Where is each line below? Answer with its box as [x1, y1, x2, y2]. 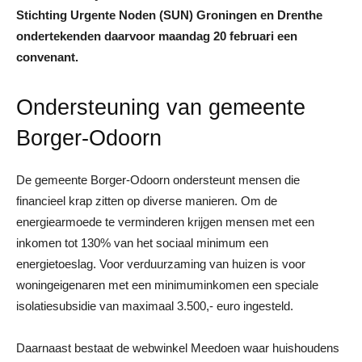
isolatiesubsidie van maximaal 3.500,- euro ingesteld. [16, 298, 293, 313]
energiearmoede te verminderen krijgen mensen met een [16, 214, 314, 229]
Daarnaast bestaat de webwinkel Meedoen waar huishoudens [16, 340, 339, 355]
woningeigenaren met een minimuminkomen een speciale [16, 277, 318, 292]
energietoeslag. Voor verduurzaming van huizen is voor [16, 256, 305, 271]
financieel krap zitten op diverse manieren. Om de [16, 193, 277, 208]
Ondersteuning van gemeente [16, 95, 305, 120]
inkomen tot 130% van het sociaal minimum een [16, 235, 268, 250]
